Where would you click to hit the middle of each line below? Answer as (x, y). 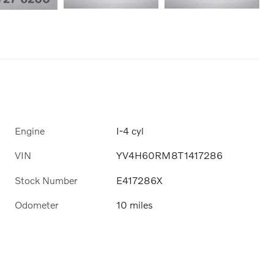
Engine (30, 131)
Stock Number (46, 180)
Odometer (36, 204)
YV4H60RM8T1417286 (170, 155)
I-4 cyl (130, 131)
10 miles (135, 204)
